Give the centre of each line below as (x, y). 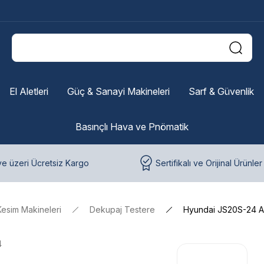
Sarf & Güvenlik (221, 91)
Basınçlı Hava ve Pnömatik (132, 127)
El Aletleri (29, 91)
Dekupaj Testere (122, 209)
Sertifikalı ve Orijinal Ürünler (209, 163)
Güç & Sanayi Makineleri (118, 91)
